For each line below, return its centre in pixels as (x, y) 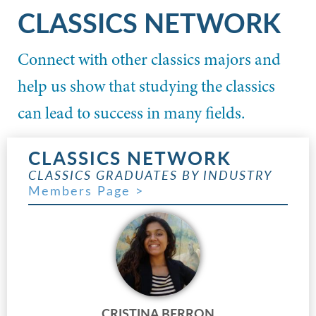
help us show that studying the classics (146, 86)
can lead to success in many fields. (131, 113)
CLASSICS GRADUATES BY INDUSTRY (150, 175)
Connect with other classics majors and (149, 59)
